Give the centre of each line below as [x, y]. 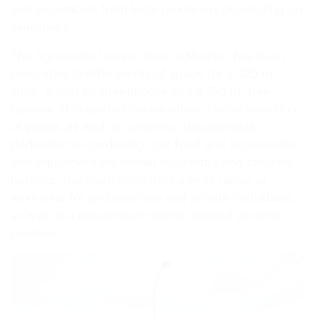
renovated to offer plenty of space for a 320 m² [143, 73]
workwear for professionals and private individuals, [153, 196]
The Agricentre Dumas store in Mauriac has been [148, 55]
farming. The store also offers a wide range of [139, 179]
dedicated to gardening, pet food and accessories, [155, 143]
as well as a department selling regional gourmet [148, 214]
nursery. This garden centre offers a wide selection [154, 108]
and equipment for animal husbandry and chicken [151, 161]
